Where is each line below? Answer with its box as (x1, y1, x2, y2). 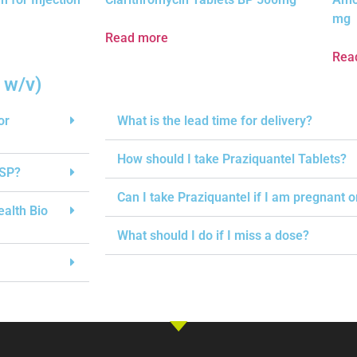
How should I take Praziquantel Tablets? (117, 151, 347, 167)
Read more (105, 30, 168, 46)
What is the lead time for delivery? (117, 113, 312, 129)
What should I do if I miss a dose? (117, 228, 309, 244)
